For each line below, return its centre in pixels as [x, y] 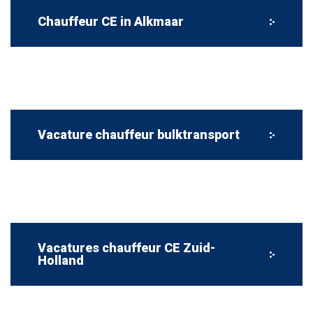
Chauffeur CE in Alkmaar [111, 21]
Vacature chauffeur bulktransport [139, 134]
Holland [61, 260]
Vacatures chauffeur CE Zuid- [126, 248]
